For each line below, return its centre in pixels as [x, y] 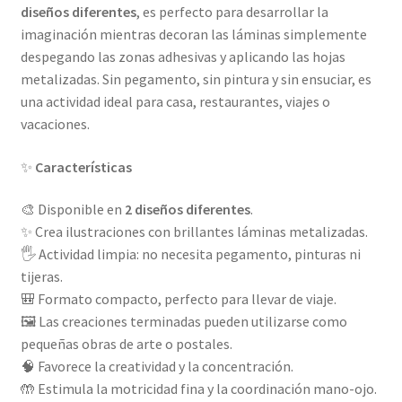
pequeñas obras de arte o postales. [126, 344]
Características [83, 166]
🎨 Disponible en [72, 210]
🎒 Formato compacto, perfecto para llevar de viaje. [178, 299]
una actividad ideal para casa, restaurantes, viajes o [175, 102]
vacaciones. [55, 124]
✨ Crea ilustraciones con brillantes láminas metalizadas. [194, 232]
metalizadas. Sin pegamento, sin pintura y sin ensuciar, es [196, 79]
